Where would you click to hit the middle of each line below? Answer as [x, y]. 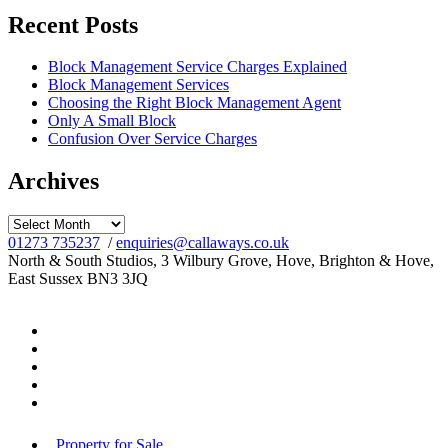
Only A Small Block [112, 121]
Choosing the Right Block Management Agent [194, 103]
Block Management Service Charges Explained [197, 67]
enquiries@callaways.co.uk [202, 243]
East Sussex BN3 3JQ [78, 279]
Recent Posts [73, 24]
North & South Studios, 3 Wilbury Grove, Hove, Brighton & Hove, [221, 261]
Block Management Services [138, 85]
